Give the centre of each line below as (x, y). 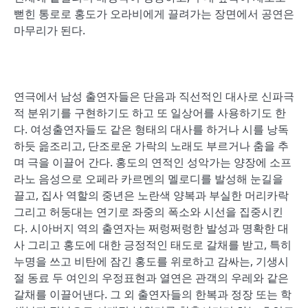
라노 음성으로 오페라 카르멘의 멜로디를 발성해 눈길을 (148, 179)
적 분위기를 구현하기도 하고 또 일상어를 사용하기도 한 (150, 113)
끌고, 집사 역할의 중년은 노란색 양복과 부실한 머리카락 (151, 195)
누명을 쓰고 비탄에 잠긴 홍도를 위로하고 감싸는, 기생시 (151, 261)
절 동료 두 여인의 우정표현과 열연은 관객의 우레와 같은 (151, 278)
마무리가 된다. (49, 30)
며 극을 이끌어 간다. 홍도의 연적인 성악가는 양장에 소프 (153, 162)
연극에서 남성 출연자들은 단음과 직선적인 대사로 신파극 (154, 96)
